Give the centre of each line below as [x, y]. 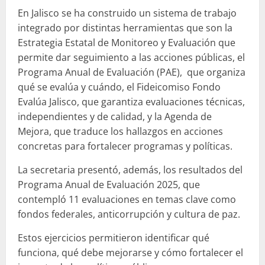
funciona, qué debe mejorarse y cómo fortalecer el [130, 252]
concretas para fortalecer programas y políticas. [125, 146]
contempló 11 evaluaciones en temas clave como [127, 199]
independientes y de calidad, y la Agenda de [115, 116]
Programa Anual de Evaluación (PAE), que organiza [132, 72]
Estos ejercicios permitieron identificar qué [114, 237]
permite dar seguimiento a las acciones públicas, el [131, 57]
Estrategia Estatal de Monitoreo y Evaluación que [127, 42]
